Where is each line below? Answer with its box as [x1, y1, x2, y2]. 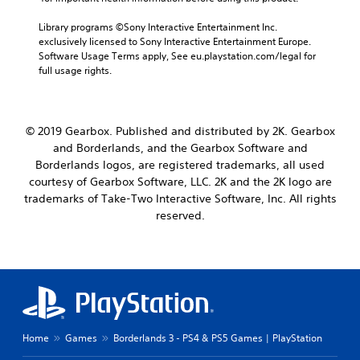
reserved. [155, 207, 205, 223]
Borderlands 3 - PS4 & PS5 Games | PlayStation [113, 330, 322, 345]
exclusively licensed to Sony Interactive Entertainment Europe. [39, 34, 311, 48]
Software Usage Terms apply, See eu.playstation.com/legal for [39, 48, 316, 63]
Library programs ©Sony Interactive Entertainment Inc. [39, 19, 277, 34]
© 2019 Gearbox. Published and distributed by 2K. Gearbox [25, 123, 335, 138]
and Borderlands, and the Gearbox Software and [52, 140, 308, 155]
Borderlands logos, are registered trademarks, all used [35, 157, 325, 172]
